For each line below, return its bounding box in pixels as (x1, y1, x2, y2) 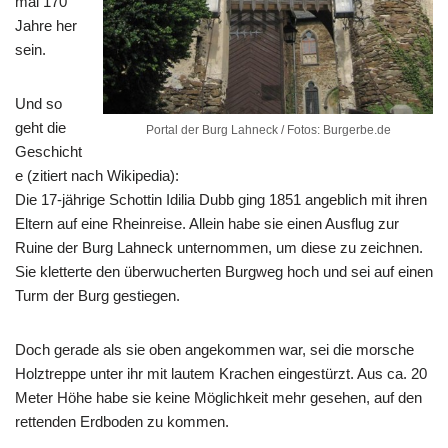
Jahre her (15, 16, 77, 34)
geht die (15, 118, 66, 136)
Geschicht (15, 142, 82, 160)
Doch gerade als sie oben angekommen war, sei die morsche (15, 340, 414, 358)
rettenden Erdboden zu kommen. (15, 412, 229, 430)
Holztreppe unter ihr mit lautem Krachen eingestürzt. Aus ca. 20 (15, 364, 427, 382)
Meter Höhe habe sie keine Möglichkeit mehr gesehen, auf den (15, 388, 422, 406)
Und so (15, 94, 62, 112)
